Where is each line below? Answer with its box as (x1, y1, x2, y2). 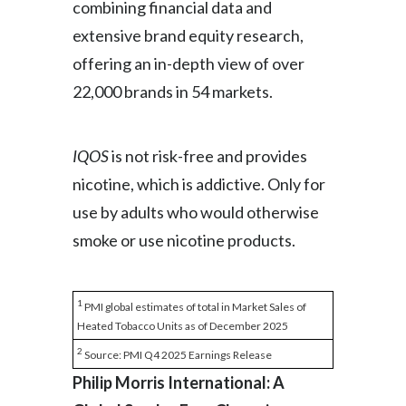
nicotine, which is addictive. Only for (72, 174, 325, 194)
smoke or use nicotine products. (72, 230, 295, 250)
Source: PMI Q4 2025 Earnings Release (82, 348, 272, 362)
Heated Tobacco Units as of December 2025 (77, 319, 288, 333)
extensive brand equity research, (72, 25, 304, 45)
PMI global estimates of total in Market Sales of (82, 300, 306, 314)
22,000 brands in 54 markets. (72, 82, 273, 101)
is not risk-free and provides (109, 146, 307, 166)
